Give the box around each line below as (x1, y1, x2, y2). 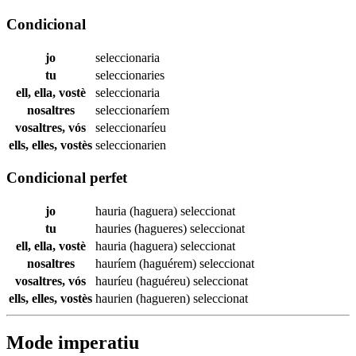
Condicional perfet (6, 169, 127, 187)
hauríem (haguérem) (95, 257, 199, 271)
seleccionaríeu (95, 120, 166, 134)
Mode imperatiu (6, 332, 139, 353)
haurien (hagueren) (95, 292, 193, 306)
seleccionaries (95, 68, 164, 82)
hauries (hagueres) (95, 222, 190, 236)
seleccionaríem (95, 103, 169, 117)
